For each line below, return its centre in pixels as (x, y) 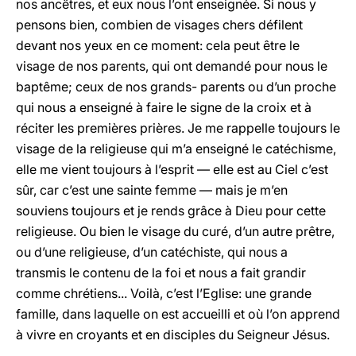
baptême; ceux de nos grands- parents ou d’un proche (176, 87)
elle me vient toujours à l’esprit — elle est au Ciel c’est (172, 169)
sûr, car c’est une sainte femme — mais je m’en (152, 190)
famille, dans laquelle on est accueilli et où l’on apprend (178, 314)
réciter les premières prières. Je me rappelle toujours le (178, 128)
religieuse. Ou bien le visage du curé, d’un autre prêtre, (175, 231)
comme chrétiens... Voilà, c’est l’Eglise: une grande (164, 293)
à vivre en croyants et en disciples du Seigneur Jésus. (173, 335)
